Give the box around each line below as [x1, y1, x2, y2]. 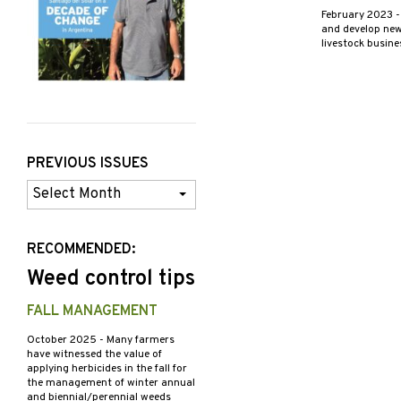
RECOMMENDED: [27, 241, 135, 260]
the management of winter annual [27, 376, 195, 391]
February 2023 [320, 8, 396, 23]
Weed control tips [27, 266, 195, 294]
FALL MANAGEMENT [27, 303, 158, 321]
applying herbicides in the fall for [27, 362, 187, 377]
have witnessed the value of [27, 347, 162, 363]
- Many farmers [99, 333, 175, 348]
